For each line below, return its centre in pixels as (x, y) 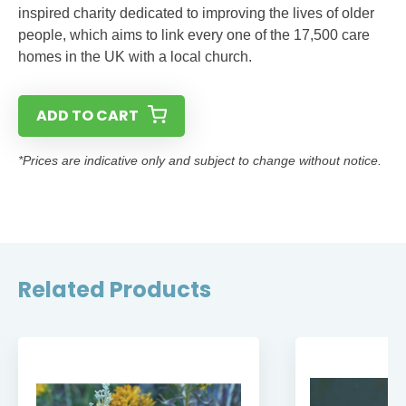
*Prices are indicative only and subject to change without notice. (200, 160)
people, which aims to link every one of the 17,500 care (194, 35)
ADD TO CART (87, 116)
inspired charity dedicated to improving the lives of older (196, 13)
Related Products (115, 290)
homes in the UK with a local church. (135, 57)
